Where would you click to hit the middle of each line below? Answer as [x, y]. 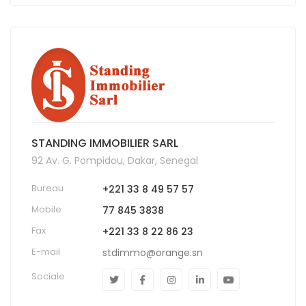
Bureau [47, 188]
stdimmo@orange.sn [153, 252]
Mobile [46, 209]
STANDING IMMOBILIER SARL [105, 143]
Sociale [48, 276]
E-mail [46, 251]
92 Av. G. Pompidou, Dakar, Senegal [115, 160]
